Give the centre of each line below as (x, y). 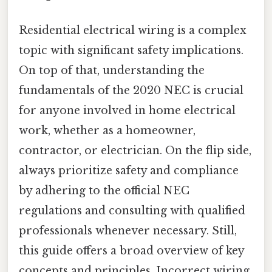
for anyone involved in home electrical (127, 110)
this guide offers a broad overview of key (131, 250)
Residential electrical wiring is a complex (133, 30)
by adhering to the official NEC (104, 190)
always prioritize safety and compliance (129, 170)
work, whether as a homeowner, (107, 130)
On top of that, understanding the (112, 70)
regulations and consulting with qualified (132, 210)
